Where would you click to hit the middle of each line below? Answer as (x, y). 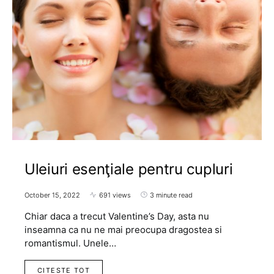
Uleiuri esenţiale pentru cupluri (129, 169)
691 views (115, 195)
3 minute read (171, 195)
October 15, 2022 (52, 195)
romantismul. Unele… (70, 243)
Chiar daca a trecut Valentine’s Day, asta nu (117, 216)
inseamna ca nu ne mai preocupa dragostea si (123, 229)
